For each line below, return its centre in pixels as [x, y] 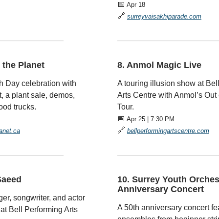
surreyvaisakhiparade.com [164, 16]
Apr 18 [135, 5]
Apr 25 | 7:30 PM [150, 119]
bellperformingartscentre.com [168, 131]
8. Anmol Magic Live [159, 65]
